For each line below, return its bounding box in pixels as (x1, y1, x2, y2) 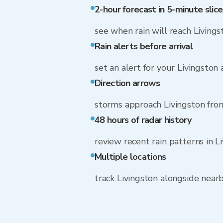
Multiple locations (95, 151, 166, 163)
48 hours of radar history (95, 114, 192, 126)
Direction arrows (95, 77, 160, 89)
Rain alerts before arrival (95, 40, 193, 52)
